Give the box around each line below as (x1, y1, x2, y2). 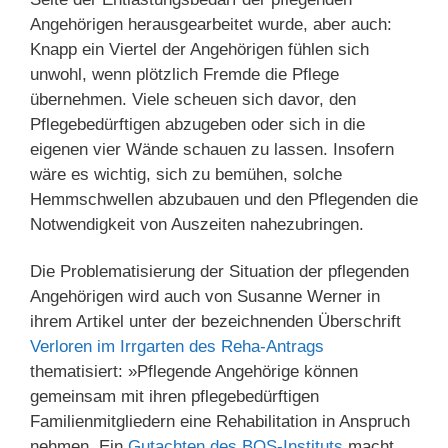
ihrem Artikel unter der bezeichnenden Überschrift (30, 311, 401, 331)
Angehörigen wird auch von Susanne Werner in (30, 286, 380, 306)
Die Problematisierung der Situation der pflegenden (30, 261, 409, 281)
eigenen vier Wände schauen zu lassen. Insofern (30, 139, 394, 159)
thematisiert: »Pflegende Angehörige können (30, 361, 358, 381)
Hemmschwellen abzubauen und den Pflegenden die (30, 189, 418, 209)
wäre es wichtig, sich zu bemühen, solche (30, 164, 342, 184)
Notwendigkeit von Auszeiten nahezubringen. (30, 214, 364, 234)
